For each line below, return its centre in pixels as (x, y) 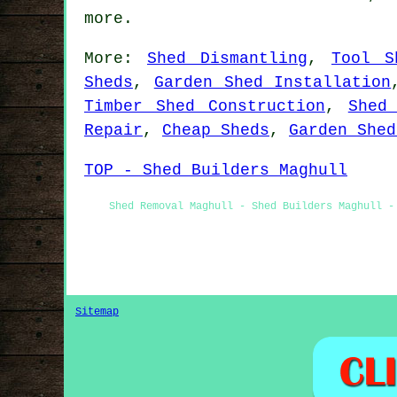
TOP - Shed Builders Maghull (216, 171)
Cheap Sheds (216, 131)
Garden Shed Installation (272, 83)
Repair (113, 131)
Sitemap (97, 312)
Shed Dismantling (227, 59)
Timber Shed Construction (205, 107)
